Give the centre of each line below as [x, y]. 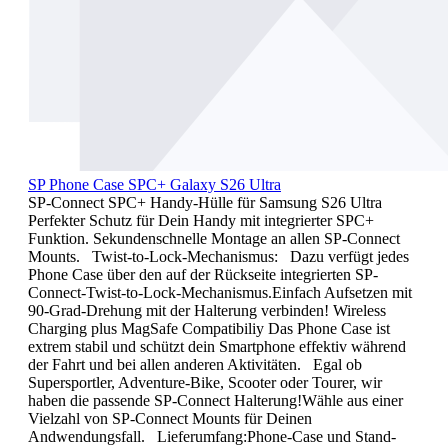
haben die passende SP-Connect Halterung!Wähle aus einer [215, 401]
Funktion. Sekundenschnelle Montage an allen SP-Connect [214, 239]
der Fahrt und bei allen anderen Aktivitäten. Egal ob [195, 365]
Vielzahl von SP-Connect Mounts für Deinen [170, 419]
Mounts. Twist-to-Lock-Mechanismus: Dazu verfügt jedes [218, 257]
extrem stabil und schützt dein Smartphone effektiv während [217, 347]
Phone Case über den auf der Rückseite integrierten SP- [203, 275]
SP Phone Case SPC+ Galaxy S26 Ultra [154, 185]
